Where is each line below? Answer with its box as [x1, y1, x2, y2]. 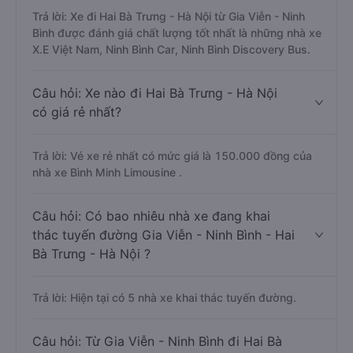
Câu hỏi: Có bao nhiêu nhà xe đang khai [32, 208, 270, 224]
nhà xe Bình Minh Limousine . [32, 165, 182, 179]
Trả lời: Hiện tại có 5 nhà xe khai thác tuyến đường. [32, 291, 296, 304]
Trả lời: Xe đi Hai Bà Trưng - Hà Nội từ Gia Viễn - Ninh [32, 9, 305, 23]
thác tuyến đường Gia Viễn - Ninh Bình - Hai [32, 227, 295, 243]
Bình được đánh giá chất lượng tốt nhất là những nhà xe [32, 26, 321, 39]
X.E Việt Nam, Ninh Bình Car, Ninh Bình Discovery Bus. [32, 43, 310, 56]
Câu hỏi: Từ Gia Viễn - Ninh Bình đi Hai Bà [32, 333, 282, 349]
